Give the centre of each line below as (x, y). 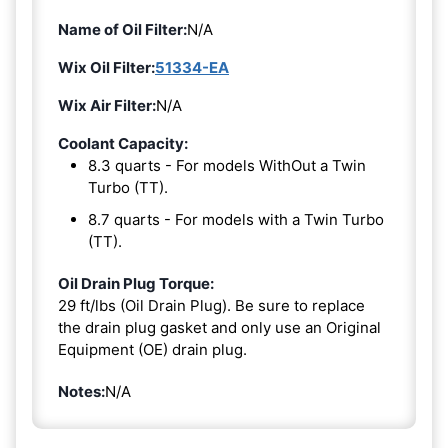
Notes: (81, 391)
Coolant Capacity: (123, 143)
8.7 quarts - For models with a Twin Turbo (236, 219)
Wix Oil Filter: (106, 67)
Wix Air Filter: (107, 105)
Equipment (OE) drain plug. (152, 349)
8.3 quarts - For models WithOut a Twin (227, 165)
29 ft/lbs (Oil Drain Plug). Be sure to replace (211, 305)
